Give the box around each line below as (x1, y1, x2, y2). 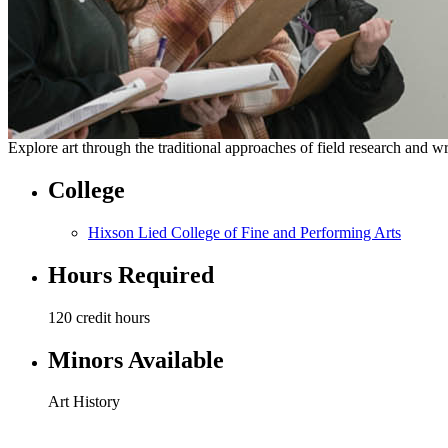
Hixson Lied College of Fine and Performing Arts (88, 223, 401, 241)
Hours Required (48, 261, 214, 288)
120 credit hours (48, 308, 150, 326)
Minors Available (48, 346, 224, 373)
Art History (48, 393, 120, 411)
